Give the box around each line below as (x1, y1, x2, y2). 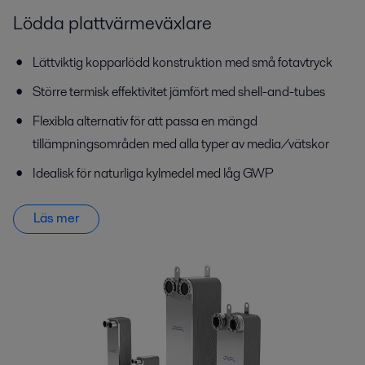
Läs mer (33, 209, 79, 228)
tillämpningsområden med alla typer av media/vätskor (33, 134, 329, 153)
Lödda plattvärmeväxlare (13, 10, 212, 37)
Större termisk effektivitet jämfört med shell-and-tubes (33, 81, 325, 101)
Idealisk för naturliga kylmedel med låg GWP (33, 163, 274, 182)
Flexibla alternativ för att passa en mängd (33, 111, 257, 130)
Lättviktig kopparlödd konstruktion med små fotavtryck (33, 52, 332, 72)
